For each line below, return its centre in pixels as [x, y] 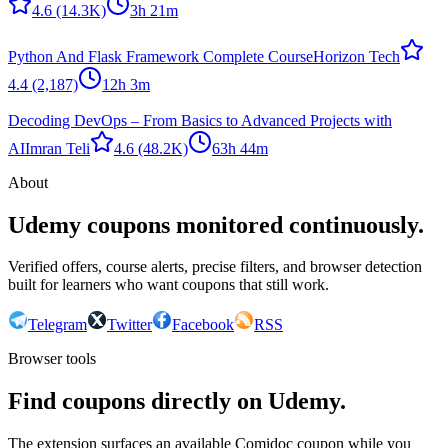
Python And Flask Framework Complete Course [160, 56]
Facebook [203, 325]
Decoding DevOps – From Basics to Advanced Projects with [200, 120]
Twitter [129, 325]
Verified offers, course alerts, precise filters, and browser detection [215, 267]
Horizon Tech [356, 56]
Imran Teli [57, 148]
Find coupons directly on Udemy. [177, 401]
